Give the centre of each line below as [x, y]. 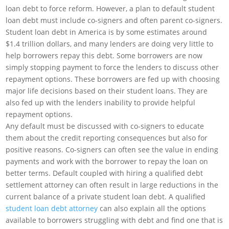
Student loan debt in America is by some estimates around [107, 32]
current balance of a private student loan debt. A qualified [106, 197]
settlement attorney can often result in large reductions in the [112, 185]
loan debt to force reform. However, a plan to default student [110, 8]
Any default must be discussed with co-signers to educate [105, 126]
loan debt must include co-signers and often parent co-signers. [114, 20]
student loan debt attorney [52, 208]
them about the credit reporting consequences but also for [107, 138]
